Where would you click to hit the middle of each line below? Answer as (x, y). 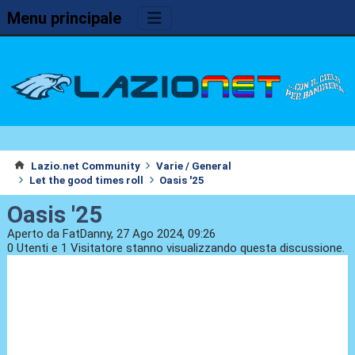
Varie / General (194, 166)
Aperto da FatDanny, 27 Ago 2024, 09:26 (111, 234)
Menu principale (64, 18)
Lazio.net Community (85, 166)
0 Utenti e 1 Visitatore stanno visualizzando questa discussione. (176, 248)
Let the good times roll (86, 180)
